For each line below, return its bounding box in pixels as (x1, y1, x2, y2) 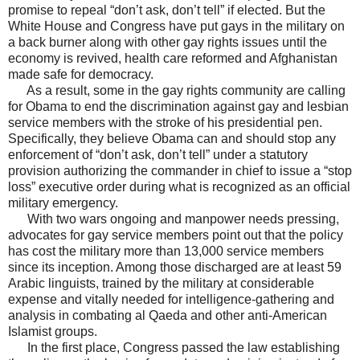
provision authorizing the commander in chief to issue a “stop (8, 164, 352, 178)
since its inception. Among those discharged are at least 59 (8, 260, 342, 275)
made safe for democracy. (8, 67, 153, 82)
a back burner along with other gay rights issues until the (8, 35, 327, 50)
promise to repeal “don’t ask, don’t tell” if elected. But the (8, 3, 325, 18)
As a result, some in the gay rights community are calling (8, 84, 346, 98)
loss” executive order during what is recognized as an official (8, 180, 350, 194)
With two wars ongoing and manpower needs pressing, (8, 212, 339, 227)
